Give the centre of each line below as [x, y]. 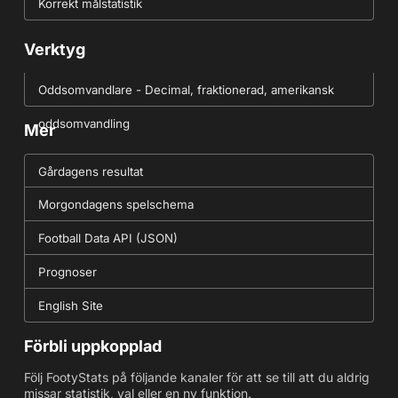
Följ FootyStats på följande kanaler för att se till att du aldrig [196, 378]
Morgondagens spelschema [115, 205]
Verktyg [54, 50]
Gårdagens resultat [90, 172]
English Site [70, 306]
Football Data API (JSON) [107, 239]
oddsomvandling [84, 124]
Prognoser [67, 272]
